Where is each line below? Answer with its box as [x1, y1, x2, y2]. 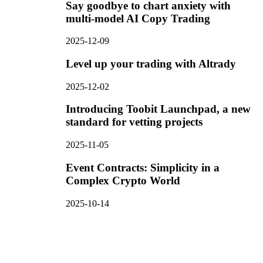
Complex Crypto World [66, 174, 180, 187]
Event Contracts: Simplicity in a [66, 161, 220, 174]
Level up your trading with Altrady [66, 57, 236, 70]
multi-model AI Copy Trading [66, 12, 210, 25]
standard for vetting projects [66, 116, 203, 129]
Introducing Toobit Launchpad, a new [66, 103, 251, 116]
